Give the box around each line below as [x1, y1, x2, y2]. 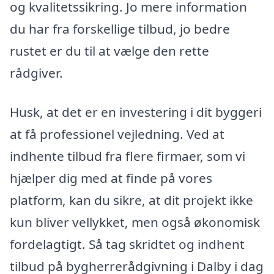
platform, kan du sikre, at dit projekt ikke [10, 191, 253, 209]
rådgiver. [10, 64, 63, 82]
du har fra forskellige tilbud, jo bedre [10, 20, 230, 38]
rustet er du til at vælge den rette [10, 42, 209, 60]
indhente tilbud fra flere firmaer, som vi [10, 147, 245, 165]
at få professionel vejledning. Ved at [10, 125, 224, 143]
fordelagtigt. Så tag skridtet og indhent [10, 235, 245, 253]
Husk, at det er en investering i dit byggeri [10, 103, 262, 120]
